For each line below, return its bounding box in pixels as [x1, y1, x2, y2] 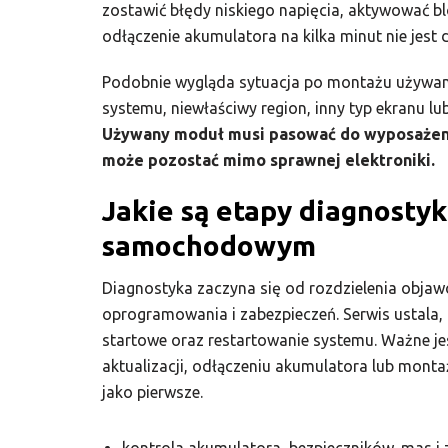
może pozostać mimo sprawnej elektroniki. [102, 150, 435, 169]
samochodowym [102, 229, 316, 261]
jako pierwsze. [102, 383, 203, 402]
